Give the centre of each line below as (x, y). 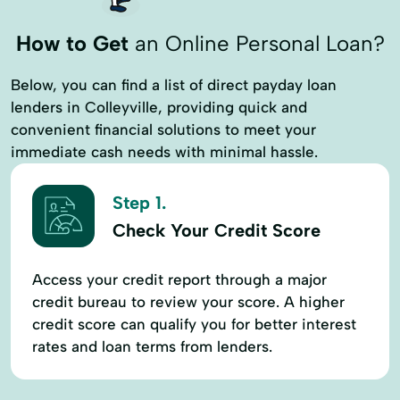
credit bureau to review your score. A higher (188, 301)
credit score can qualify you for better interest (194, 324)
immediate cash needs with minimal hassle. (164, 151)
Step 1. (139, 203)
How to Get (72, 43)
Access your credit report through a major (179, 279)
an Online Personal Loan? (256, 43)
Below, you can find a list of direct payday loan (174, 84)
